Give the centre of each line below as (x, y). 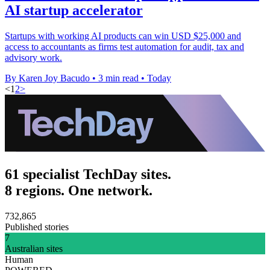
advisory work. (33, 57)
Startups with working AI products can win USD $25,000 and (123, 36)
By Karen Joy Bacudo (47, 78)
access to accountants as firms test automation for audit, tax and (124, 46)
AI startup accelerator (74, 10)
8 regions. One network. (79, 190)
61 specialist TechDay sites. (88, 174)
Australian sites (34, 248)
